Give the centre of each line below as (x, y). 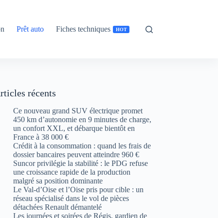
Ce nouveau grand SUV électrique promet (78, 111)
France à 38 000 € (41, 137)
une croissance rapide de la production (72, 172)
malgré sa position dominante (58, 181)
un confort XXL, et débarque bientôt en (74, 128)
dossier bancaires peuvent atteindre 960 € (76, 154)
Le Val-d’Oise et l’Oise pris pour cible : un (79, 190)
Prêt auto (30, 29)
